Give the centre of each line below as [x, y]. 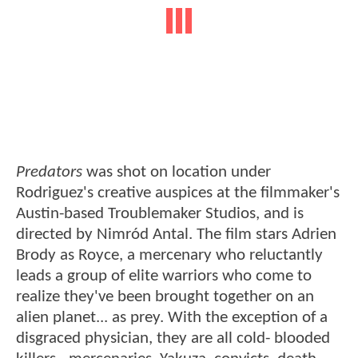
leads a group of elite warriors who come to [164, 276]
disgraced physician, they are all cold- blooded [173, 339]
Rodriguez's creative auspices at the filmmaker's [178, 193]
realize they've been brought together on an [165, 297]
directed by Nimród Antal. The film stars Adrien [176, 235]
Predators [49, 173]
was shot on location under [177, 173]
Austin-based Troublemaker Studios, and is [160, 214]
